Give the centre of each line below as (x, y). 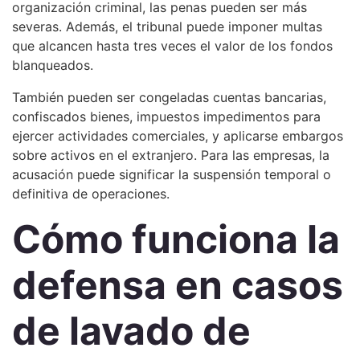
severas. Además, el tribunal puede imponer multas (167, 27)
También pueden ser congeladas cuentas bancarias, (169, 97)
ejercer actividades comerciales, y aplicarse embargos (178, 136)
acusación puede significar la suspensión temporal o (172, 174)
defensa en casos (178, 285)
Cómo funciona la (176, 239)
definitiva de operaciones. (91, 194)
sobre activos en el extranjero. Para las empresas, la (171, 155)
